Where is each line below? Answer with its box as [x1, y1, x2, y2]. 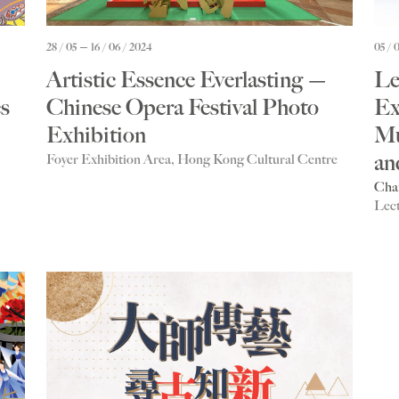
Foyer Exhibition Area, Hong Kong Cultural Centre [46, 151, 338, 168]
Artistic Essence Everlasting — [46, 66, 327, 93]
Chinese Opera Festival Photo [46, 94, 319, 120]
